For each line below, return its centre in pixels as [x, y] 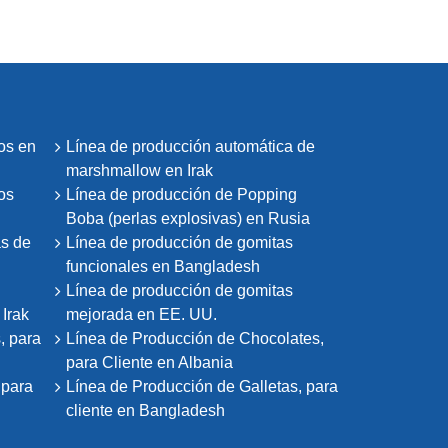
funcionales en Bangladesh [162, 266]
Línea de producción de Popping [181, 194]
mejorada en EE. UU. [141, 314]
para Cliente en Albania [149, 362]
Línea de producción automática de [190, 146]
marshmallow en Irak [139, 170]
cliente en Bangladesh [145, 410]
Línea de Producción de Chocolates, [194, 338]
